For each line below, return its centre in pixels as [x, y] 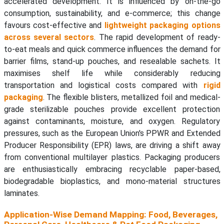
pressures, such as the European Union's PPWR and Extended [112, 133]
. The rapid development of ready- [157, 37]
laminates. [21, 193]
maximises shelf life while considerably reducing [112, 73]
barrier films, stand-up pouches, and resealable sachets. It [112, 61]
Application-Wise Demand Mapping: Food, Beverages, [110, 215]
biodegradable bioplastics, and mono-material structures [112, 181]
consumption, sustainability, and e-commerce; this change [112, 13]
